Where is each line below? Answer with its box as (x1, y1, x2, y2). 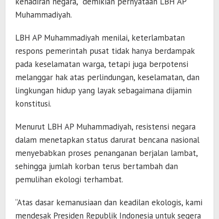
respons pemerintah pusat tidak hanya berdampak (15, 45, 195, 57)
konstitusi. (15, 98, 51, 109)
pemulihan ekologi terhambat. (15, 174, 123, 185)
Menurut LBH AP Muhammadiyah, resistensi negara (15, 121, 196, 132)
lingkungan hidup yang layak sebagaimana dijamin (15, 85, 192, 96)
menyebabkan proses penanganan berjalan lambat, (15, 148, 197, 159)
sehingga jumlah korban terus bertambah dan (15, 161, 178, 172)
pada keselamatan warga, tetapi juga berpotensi (15, 59, 188, 70)
